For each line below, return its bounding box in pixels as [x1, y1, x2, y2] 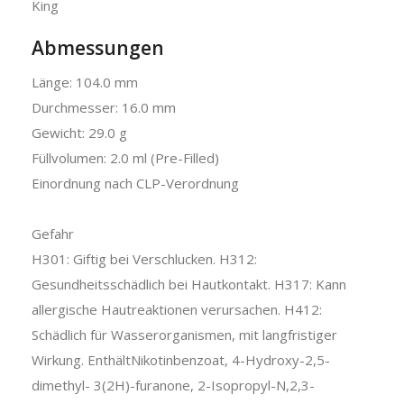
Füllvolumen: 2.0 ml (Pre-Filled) [32, 148, 219, 167]
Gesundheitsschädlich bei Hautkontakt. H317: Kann [32, 274, 346, 293]
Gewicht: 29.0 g [32, 123, 127, 142]
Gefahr [32, 224, 74, 243]
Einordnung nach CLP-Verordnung [32, 173, 239, 192]
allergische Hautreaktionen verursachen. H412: [32, 299, 322, 318]
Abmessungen [32, 34, 164, 60]
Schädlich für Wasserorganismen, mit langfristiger [32, 325, 337, 344]
